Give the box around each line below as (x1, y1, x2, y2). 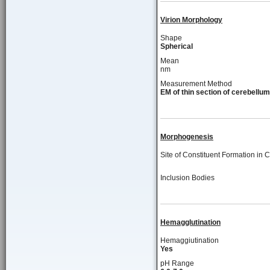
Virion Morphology (160, 16, 222, 24)
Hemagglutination (160, 218, 221, 227)
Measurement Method (160, 80, 232, 88)
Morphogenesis (160, 133, 213, 141)
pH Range (160, 259, 194, 268)
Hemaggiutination (160, 236, 219, 245)
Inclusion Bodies (160, 174, 215, 182)
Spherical (160, 42, 193, 51)
